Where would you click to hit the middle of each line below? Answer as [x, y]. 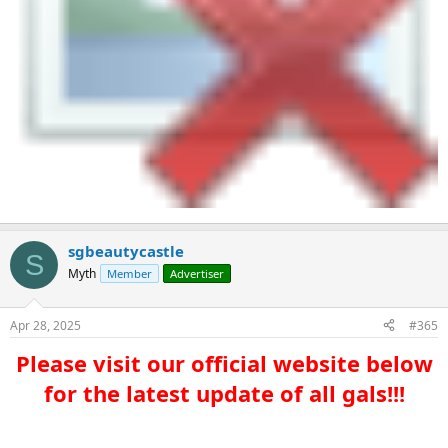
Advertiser [197, 273]
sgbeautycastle [126, 251]
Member [129, 273]
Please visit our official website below [224, 362]
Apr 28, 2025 [45, 325]
